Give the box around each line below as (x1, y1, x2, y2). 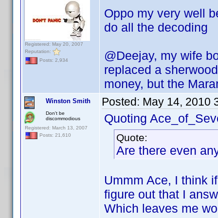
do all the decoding (104, 20, 208, 34)
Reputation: (25, 48, 53, 54)
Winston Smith (46, 97, 91, 105)
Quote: (116, 132, 147, 143)
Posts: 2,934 (38, 57, 68, 63)
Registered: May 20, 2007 (25, 41, 83, 47)
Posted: (102, 95, 143, 108)
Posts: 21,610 (38, 132, 71, 138)
